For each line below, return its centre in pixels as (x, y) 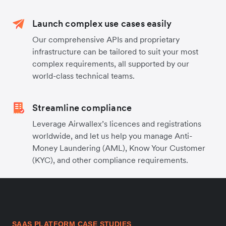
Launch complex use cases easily (102, 23)
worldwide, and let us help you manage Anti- (112, 135)
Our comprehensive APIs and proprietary (106, 39)
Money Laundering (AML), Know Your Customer (119, 148)
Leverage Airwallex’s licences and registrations (117, 123)
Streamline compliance (82, 107)
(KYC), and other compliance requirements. (110, 160)
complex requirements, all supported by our (111, 63)
